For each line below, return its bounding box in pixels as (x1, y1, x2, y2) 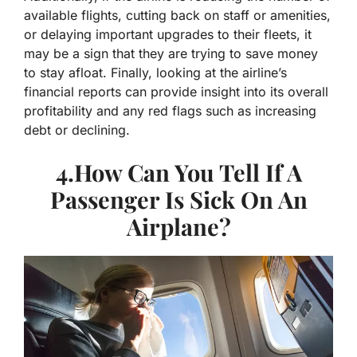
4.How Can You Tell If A (55, 157, 302, 188)
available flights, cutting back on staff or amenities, (24, 7, 331, 24)
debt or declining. (24, 122, 130, 139)
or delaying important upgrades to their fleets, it (24, 26, 312, 43)
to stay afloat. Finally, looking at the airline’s (24, 65, 287, 81)
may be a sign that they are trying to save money (24, 45, 318, 62)
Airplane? (126, 211, 231, 242)
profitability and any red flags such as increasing (24, 103, 316, 120)
